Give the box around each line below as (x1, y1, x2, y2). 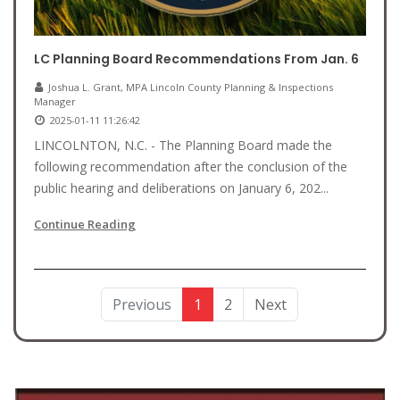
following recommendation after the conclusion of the (34, 158, 347, 175)
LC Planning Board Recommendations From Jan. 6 (34, 50, 359, 68)
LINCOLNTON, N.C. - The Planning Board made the (34, 137, 332, 154)
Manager (34, 95, 76, 108)
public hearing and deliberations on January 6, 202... (34, 179, 329, 196)
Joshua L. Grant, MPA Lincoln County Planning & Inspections (48, 80, 333, 94)
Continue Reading (34, 216, 136, 232)
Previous (112, 295, 171, 314)
